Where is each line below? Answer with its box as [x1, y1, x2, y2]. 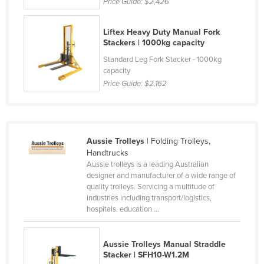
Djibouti [37, 64, 64, 74]
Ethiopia [37, 233, 66, 244]
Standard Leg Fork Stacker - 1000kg [103, 55, 222, 65]
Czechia [37, 26, 67, 37]
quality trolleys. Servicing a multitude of [86, 182, 214, 192]
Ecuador [37, 120, 67, 131]
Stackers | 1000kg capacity [103, 38, 205, 48]
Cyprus [37, 7, 63, 18]
